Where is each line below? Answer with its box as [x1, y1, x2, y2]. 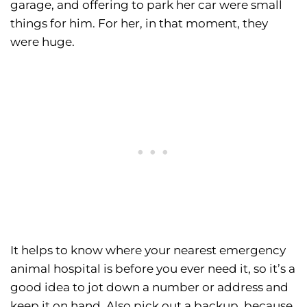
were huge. [10, 35, 75, 49]
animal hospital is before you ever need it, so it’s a [10, 262, 295, 276]
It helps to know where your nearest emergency [10, 243, 286, 258]
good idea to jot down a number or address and [10, 280, 288, 295]
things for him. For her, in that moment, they [10, 16, 268, 31]
